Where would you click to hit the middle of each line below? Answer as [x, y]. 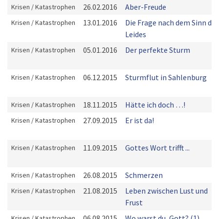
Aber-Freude [146, 7]
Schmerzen [144, 175]
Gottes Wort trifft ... [157, 148]
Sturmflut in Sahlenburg [166, 77]
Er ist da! [140, 120]
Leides [136, 34]
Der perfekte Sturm [158, 50]
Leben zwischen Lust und [166, 191]
